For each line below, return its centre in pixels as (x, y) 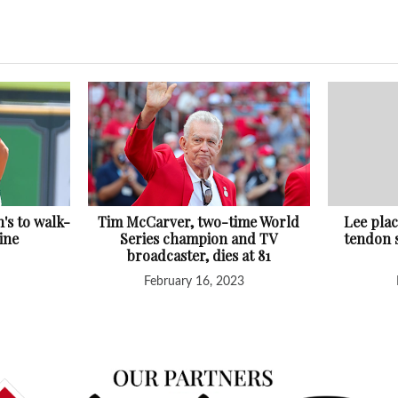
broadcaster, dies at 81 (199, 256)
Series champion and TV (199, 239)
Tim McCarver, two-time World (199, 222)
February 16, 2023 (195, 282)
